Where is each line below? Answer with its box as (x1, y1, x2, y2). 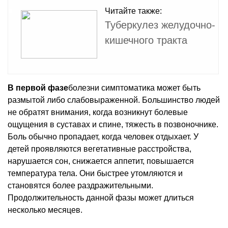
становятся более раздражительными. (8, 181, 153, 190)
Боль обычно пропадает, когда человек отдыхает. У (8, 132, 198, 141)
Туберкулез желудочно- (105, 19, 215, 31)
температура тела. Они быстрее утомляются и (8, 168, 183, 178)
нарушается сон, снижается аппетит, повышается (8, 156, 194, 165)
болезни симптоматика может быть (68, 83, 201, 92)
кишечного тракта (105, 34, 187, 46)
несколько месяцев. (8, 205, 82, 214)
